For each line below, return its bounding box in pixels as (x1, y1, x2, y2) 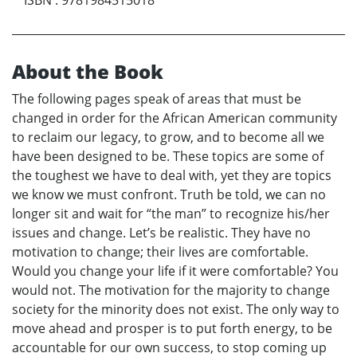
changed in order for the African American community (12, 108, 337, 127)
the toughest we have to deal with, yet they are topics (12, 166, 331, 184)
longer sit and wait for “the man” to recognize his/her (12, 204, 330, 222)
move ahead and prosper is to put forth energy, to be (12, 319, 332, 337)
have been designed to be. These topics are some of (12, 147, 324, 165)
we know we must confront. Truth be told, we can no (12, 185, 326, 203)
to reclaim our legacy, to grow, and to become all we (12, 127, 324, 146)
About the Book (12, 57, 163, 84)
